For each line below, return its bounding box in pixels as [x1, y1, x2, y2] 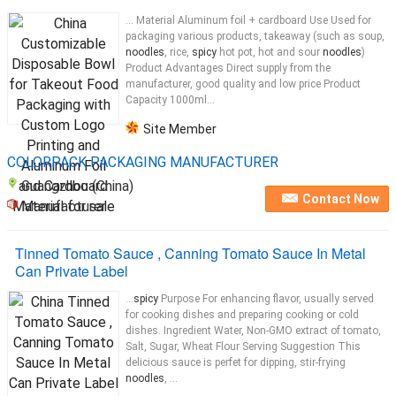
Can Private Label [15, 261, 128, 281]
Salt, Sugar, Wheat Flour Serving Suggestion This [126, 340, 361, 353]
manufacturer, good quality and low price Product [126, 78, 361, 90]
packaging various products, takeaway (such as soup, [126, 30, 385, 42]
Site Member [143, 121, 217, 136]
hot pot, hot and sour [217, 46, 323, 58]
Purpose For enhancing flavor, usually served [158, 293, 374, 305]
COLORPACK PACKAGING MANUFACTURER [7, 154, 278, 171]
